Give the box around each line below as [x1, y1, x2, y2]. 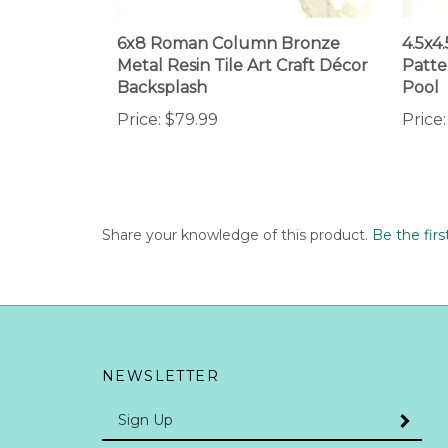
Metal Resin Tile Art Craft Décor [117, 33, 368, 53]
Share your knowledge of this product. [102, 202, 372, 221]
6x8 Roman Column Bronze [117, 11, 340, 31]
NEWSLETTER [102, 343, 219, 362]
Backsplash [117, 55, 207, 75]
